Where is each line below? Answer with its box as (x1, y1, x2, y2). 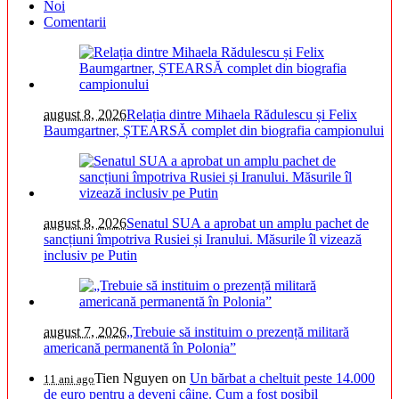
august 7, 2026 (44, 324, 126, 340)
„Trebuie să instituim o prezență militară (126, 324, 349, 340)
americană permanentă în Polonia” (44, 340, 236, 356)
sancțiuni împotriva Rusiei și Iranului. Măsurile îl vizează (44, 232, 362, 248)
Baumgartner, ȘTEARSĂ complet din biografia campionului (44, 123, 384, 139)
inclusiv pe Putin (44, 248, 137, 264)
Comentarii (44, 14, 106, 30)
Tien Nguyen (94, 370, 172, 387)
